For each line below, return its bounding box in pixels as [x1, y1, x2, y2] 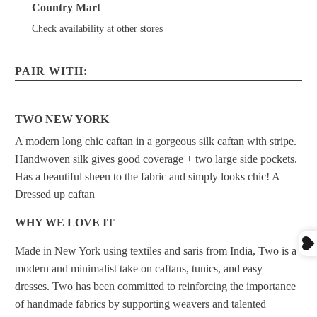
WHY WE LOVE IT [15, 217, 115, 229]
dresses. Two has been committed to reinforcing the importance [15, 280, 296, 293]
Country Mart [31, 1, 100, 14]
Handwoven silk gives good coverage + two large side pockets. [15, 153, 298, 166]
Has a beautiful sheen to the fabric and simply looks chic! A [15, 171, 280, 183]
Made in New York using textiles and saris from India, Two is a [15, 245, 297, 258]
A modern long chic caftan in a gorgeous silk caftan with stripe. [15, 135, 297, 148]
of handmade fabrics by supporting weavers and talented [15, 298, 267, 311]
